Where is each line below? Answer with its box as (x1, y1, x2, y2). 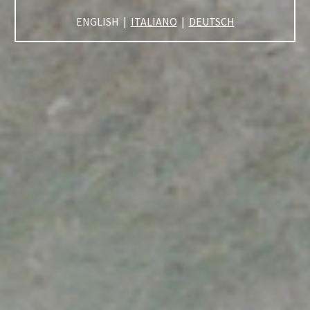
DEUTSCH (188, 14, 235, 28)
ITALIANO (130, 14, 177, 28)
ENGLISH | (75, 14, 131, 28)
